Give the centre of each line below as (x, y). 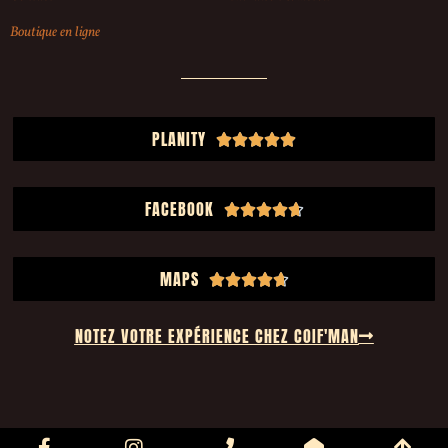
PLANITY (179, 138)
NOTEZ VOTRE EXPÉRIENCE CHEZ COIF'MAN (216, 335)
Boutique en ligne (55, 32)
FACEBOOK (179, 208)
